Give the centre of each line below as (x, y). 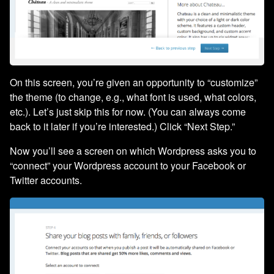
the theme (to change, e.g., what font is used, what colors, (133, 97)
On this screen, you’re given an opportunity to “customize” (134, 83)
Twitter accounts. (46, 180)
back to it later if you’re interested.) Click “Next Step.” (122, 127)
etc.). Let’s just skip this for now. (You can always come (128, 112)
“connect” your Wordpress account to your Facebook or (128, 166)
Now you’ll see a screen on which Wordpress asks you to (133, 151)
